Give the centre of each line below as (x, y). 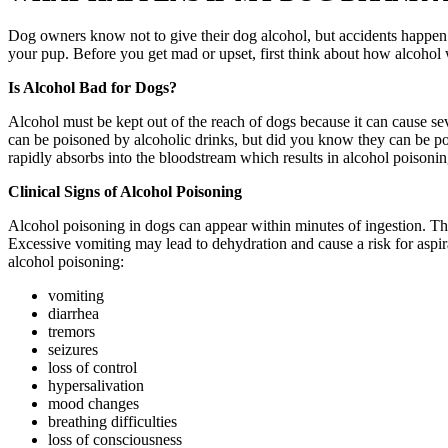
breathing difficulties (112, 421)
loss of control (92, 367)
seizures (73, 349)
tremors (71, 331)
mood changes (93, 403)
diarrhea (73, 313)
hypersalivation (96, 385)
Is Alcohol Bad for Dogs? (92, 87)
